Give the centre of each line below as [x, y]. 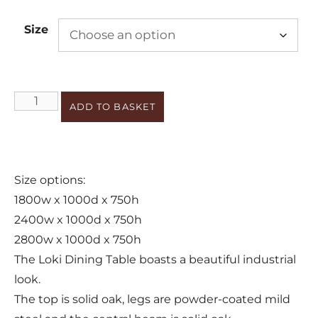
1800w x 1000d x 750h [77, 199]
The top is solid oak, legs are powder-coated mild [152, 299]
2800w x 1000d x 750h [78, 239]
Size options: [50, 180]
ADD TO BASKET [113, 106]
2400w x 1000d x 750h [78, 219]
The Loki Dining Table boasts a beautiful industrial [155, 259]
